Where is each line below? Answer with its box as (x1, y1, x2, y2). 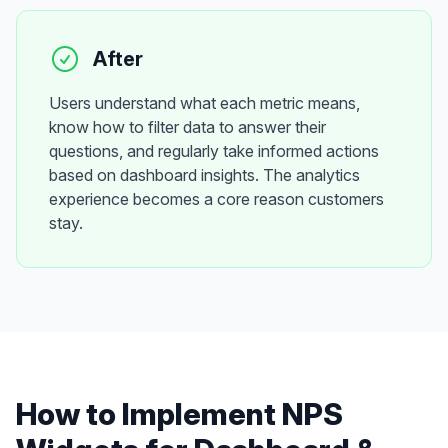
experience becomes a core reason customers (49, 189, 384, 209)
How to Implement (16, 396, 282, 432)
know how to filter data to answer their (49, 117, 326, 137)
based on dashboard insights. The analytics (49, 165, 360, 185)
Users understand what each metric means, (49, 93, 360, 113)
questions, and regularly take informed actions (49, 141, 379, 161)
